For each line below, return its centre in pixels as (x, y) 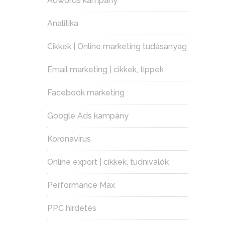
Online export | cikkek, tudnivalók (108, 162)
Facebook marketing (86, 93)
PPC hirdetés (72, 208)
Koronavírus (69, 139)
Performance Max (81, 185)
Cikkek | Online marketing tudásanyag (117, 47)
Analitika (63, 24)
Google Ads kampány (88, 116)
